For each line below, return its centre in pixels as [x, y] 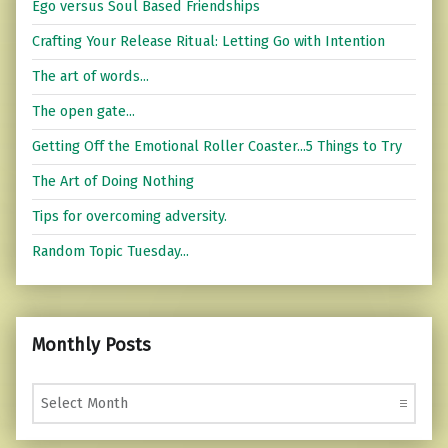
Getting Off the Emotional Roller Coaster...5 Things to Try [217, 146]
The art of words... [90, 76]
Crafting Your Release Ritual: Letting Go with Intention [208, 41]
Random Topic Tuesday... [110, 251]
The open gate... [83, 111]
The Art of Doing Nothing [113, 181]
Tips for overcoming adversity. [129, 216]
